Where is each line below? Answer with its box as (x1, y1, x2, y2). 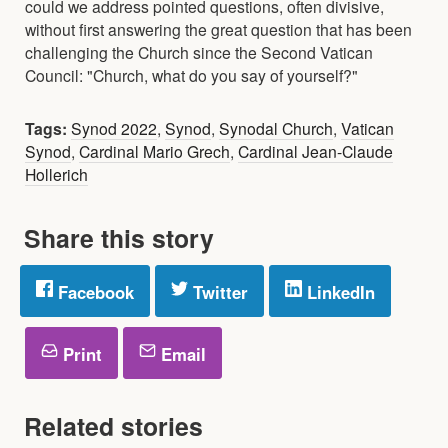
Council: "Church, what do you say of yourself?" (25, 63, 358, 86)
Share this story (24, 219, 214, 256)
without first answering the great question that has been (25, 17, 412, 40)
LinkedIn (302, 279, 375, 304)
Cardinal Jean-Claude (238, 139, 393, 162)
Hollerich (25, 162, 88, 185)
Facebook (53, 279, 134, 304)
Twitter (188, 279, 248, 304)
